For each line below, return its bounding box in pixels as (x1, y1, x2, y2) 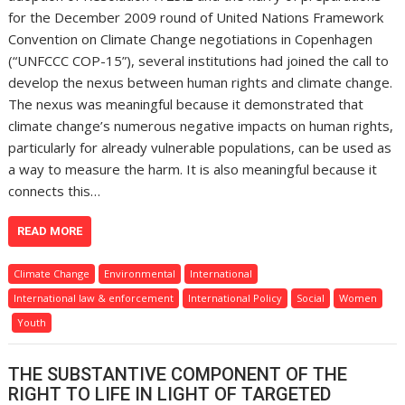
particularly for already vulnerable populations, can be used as (8, 137, 392, 156)
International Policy (188, 290, 283, 305)
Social (297, 290, 325, 305)
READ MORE (17, 223, 83, 238)
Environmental (104, 266, 176, 280)
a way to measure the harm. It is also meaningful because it (8, 159, 378, 178)
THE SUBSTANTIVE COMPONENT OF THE (8, 363, 348, 386)
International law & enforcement (14, 290, 174, 305)
